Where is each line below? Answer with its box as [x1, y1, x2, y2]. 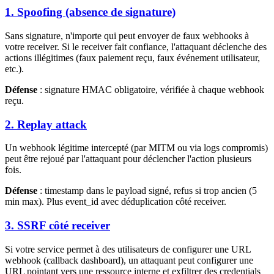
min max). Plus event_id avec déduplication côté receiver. [5, 196, 226, 207]
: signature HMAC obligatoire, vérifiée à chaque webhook [37, 84, 264, 95]
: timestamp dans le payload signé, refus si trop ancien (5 [37, 185, 257, 196]
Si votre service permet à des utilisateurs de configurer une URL [5, 243, 251, 254]
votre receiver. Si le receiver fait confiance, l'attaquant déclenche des [5, 41, 267, 52]
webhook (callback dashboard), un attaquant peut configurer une [5, 254, 253, 265]
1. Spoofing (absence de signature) [5, 6, 176, 19]
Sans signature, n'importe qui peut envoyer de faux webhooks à [5, 30, 249, 41]
